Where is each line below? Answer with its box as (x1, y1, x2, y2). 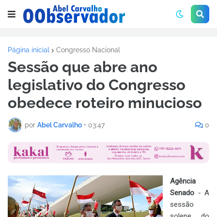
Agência (170, 176, 196, 186)
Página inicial (8, 46, 49, 54)
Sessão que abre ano (8, 58, 157, 76)
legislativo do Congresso (8, 76, 186, 93)
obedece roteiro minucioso (8, 94, 202, 111)
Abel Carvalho (37, 121, 82, 129)
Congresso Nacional (56, 46, 120, 54)
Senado (170, 188, 194, 197)
